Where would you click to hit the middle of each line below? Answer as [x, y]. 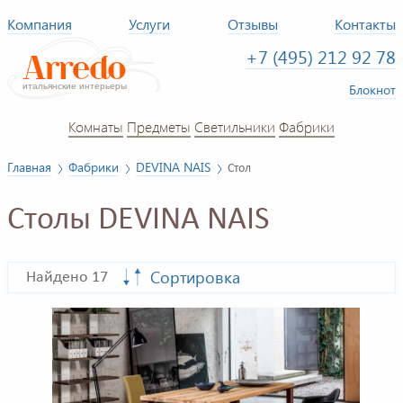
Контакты [366, 24]
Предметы [159, 126]
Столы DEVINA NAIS [139, 221]
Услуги [150, 24]
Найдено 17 [67, 278]
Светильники [235, 126]
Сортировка [195, 278]
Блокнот [372, 89]
